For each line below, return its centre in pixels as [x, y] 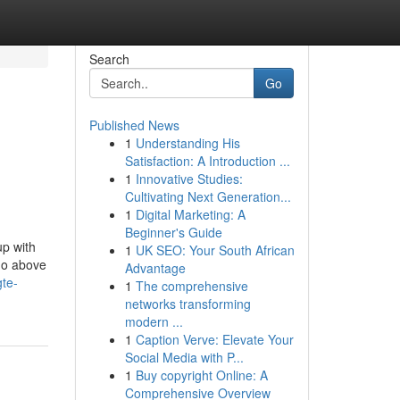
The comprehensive [192, 286]
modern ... [154, 321]
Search [109, 59]
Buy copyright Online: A [201, 375]
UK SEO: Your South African [215, 250]
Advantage [155, 268]
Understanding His [187, 143]
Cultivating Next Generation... [208, 196]
